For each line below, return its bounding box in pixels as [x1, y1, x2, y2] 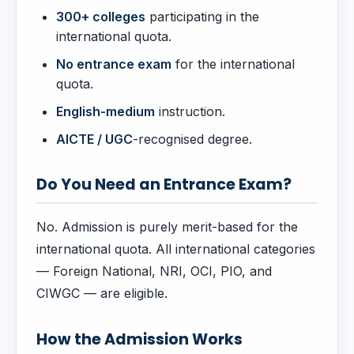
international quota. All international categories [36, 241, 315, 258]
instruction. [155, 104, 225, 120]
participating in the [145, 9, 259, 25]
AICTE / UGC [56, 131, 133, 148]
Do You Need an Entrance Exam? [36, 174, 292, 196]
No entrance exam [56, 56, 171, 73]
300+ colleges [56, 9, 145, 25]
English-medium [56, 104, 155, 120]
